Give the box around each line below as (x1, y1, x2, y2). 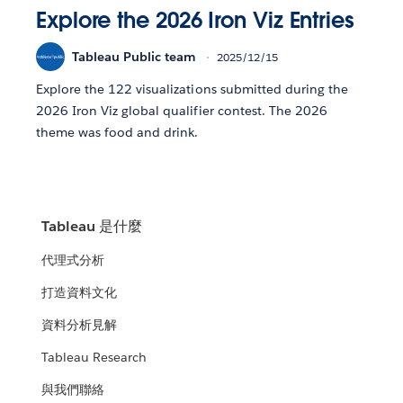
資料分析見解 (41, 317, 118, 334)
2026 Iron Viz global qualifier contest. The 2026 (36, 103, 327, 120)
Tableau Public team (72, 48, 196, 65)
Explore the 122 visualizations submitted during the (36, 81, 348, 98)
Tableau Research (41, 349, 148, 366)
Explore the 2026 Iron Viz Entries (36, 6, 354, 35)
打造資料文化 (41, 284, 118, 301)
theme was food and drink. (36, 124, 199, 141)
